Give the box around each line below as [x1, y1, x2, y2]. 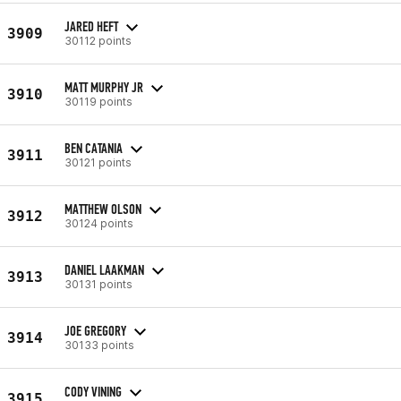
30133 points [64, 337, 134, 352]
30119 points [64, 94, 132, 108]
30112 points [64, 33, 132, 47]
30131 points [64, 277, 132, 291]
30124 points [64, 216, 133, 230]
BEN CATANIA [64, 139, 123, 157]
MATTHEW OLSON [64, 200, 141, 218]
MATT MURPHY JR [64, 78, 143, 96]
